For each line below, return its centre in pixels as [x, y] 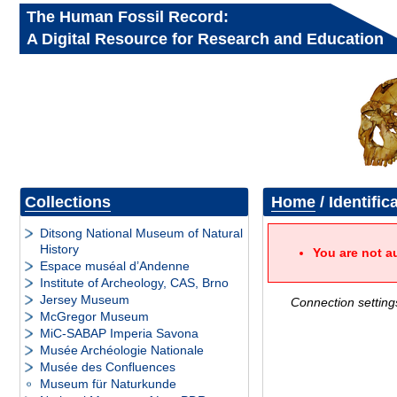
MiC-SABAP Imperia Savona [119, 333]
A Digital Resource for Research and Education [205, 39]
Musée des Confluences [108, 367]
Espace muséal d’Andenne [115, 266]
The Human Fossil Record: [128, 17]
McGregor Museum [94, 316]
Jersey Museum [85, 300]
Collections [68, 202]
